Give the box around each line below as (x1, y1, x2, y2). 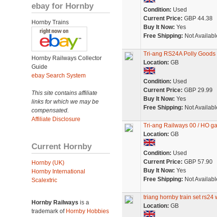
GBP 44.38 (182, 15, 213, 22)
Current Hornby (31, 141, 92, 151)
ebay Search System (31, 72, 86, 79)
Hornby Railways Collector (31, 55, 102, 62)
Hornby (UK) (31, 159, 64, 166)
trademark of (31, 208, 66, 215)
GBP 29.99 (182, 87, 213, 93)
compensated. (31, 107, 69, 114)
